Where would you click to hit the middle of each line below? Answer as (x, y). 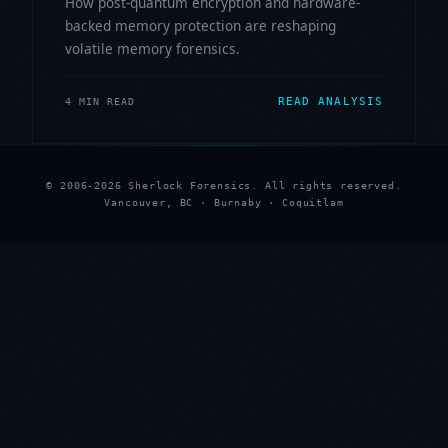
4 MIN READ (100, 102)
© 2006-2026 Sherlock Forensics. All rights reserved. (224, 185)
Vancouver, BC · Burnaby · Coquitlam (224, 202)
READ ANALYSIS (330, 102)
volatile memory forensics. (152, 49)
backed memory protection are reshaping (200, 26)
